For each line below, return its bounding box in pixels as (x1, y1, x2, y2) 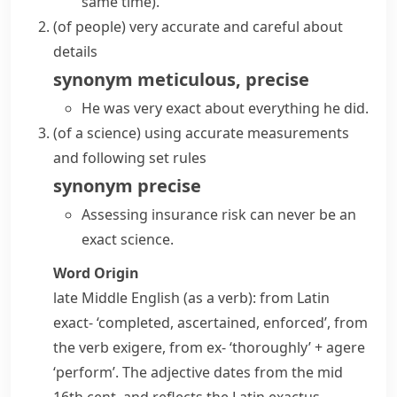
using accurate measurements (144, 123, 349, 143)
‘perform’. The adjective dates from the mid (53, 362, 343, 382)
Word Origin (53, 263, 139, 283)
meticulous (137, 67, 236, 91)
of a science (58, 123, 136, 143)
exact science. (82, 230, 174, 249)
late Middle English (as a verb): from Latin (53, 288, 330, 307)
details (53, 42, 97, 61)
